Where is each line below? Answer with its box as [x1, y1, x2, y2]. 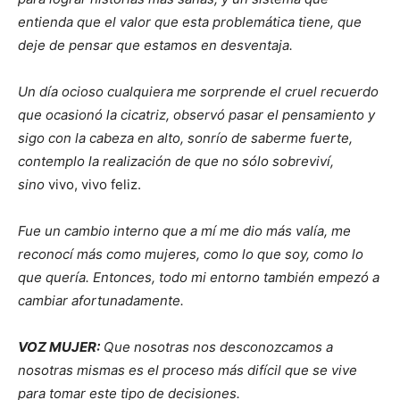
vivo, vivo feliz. [48, 176, 141, 194]
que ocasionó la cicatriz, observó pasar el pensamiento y [18, 106, 375, 124]
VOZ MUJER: [18, 338, 100, 356]
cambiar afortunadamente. [18, 292, 184, 310]
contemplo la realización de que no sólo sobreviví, [18, 153, 334, 171]
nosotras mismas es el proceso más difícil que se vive [18, 362, 357, 379]
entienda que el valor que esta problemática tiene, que [18, 13, 362, 31]
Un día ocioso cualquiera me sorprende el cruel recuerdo [18, 83, 379, 101]
